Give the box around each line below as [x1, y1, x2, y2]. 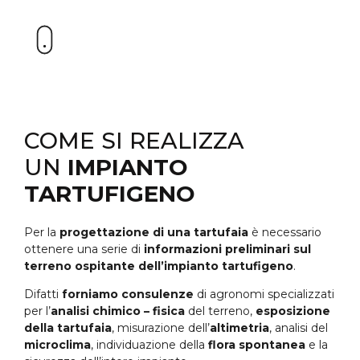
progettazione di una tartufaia [59, 224, 248, 239]
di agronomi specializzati [194, 287, 334, 302]
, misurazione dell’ [112, 321, 210, 336]
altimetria [210, 321, 269, 336]
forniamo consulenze [62, 287, 194, 302]
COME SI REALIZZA [24, 126, 244, 154]
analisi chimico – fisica [51, 304, 185, 319]
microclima [24, 337, 91, 353]
